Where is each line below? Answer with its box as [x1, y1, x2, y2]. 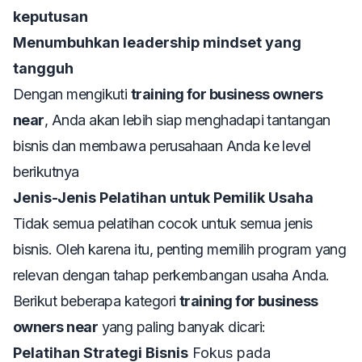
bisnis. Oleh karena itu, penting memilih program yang [13, 241, 347, 259]
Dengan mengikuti [13, 86, 131, 103]
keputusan [13, 8, 88, 26]
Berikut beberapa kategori [13, 293, 179, 310]
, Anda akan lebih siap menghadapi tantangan [44, 112, 330, 129]
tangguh [13, 60, 74, 78]
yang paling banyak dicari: [98, 318, 266, 336]
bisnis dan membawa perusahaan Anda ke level [13, 137, 311, 155]
